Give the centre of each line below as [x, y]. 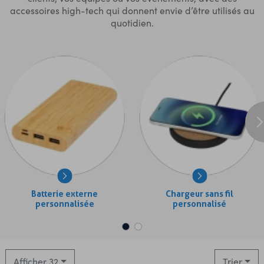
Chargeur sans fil [199, 194]
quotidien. [132, 22]
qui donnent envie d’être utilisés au [179, 10]
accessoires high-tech [57, 10]
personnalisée [65, 204]
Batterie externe [65, 194]
